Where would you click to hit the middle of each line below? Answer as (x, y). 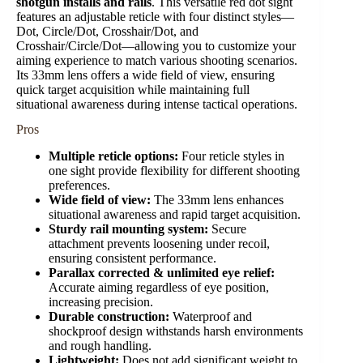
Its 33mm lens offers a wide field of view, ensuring (145, 75)
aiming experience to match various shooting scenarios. (157, 61)
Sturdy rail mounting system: (128, 228)
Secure (227, 228)
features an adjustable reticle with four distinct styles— (155, 17)
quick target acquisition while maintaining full (133, 90)
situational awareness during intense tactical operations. (157, 105)
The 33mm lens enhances (217, 199)
